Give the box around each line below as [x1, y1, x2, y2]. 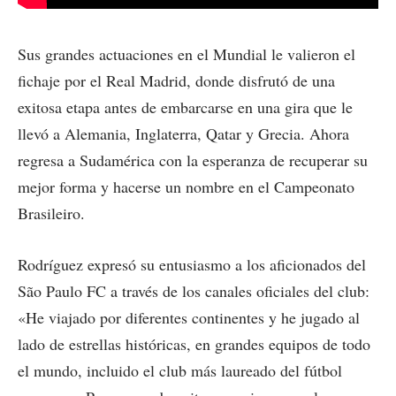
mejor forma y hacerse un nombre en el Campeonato [18, 176, 354, 198]
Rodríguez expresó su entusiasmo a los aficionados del [18, 253, 366, 275]
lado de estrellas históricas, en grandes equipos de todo [18, 332, 370, 354]
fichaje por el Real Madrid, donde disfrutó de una [18, 70, 335, 92]
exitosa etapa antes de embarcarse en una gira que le [18, 96, 353, 118]
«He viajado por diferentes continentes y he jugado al [18, 306, 360, 328]
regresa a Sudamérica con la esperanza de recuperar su [18, 149, 368, 171]
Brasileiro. [18, 202, 85, 225]
